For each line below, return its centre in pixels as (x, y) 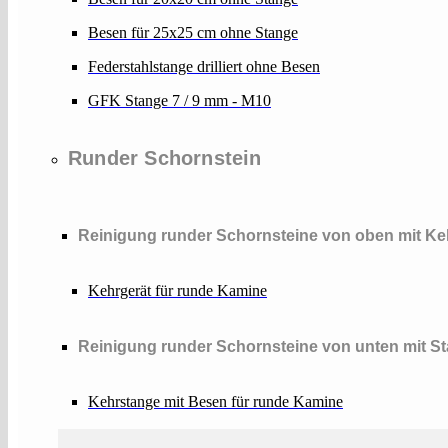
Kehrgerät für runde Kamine (177, 291)
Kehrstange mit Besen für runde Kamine (215, 401)
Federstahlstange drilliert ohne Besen (204, 66)
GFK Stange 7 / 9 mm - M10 (179, 100)
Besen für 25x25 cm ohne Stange (193, 32)
